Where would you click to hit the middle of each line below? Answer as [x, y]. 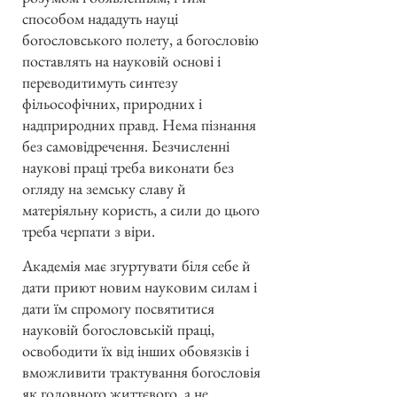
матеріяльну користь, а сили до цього [141, 210]
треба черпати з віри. [89, 231]
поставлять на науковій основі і [121, 61]
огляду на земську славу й [104, 189]
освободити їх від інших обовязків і [136, 350]
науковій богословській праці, [118, 329]
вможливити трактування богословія [141, 371]
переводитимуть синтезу [100, 82]
